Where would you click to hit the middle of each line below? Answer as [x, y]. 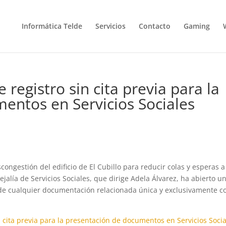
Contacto [154, 26]
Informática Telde [52, 26]
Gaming [196, 26]
